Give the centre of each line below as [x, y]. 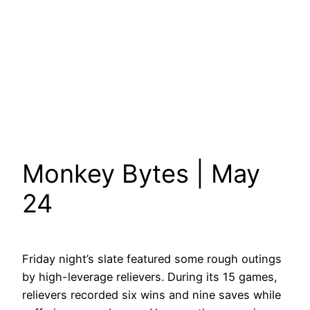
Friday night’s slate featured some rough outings [152, 259]
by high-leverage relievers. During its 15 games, [150, 277]
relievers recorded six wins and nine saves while [152, 295]
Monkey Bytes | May [141, 174]
